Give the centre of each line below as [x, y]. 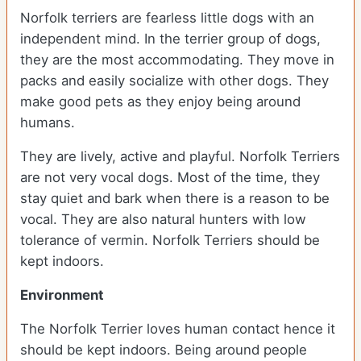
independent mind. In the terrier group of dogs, [170, 39]
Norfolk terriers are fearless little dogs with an [167, 18]
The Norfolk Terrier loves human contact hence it [178, 329]
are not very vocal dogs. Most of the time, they [170, 178]
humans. [50, 123]
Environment [64, 295]
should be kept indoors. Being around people [164, 350]
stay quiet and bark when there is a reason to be [175, 199]
